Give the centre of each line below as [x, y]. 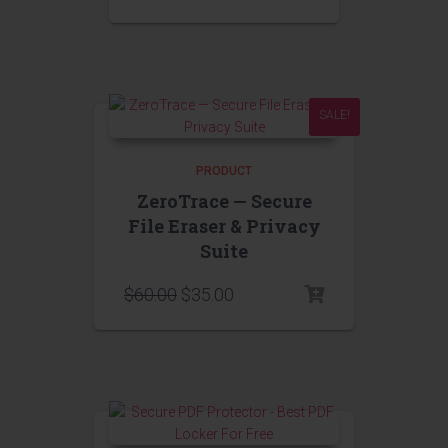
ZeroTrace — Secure [224, 200]
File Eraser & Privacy [224, 225]
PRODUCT [224, 170]
